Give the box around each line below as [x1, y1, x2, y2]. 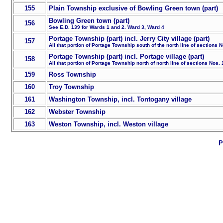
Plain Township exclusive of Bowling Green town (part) [48, 4, 218, 12]
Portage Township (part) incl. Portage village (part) [48, 53, 204, 61]
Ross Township [48, 71, 96, 79]
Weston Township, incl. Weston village [48, 120, 168, 128]
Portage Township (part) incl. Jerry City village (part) [48, 35, 210, 43]
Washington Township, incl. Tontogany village [48, 96, 192, 104]
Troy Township [48, 83, 94, 91]
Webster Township [48, 108, 106, 116]
